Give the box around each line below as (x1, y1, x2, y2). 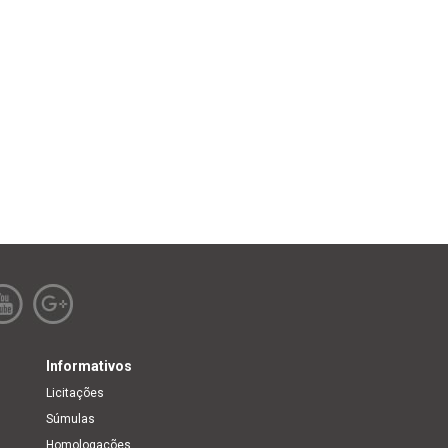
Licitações (46, 385, 104, 400)
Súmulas (46, 411, 95, 426)
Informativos (46, 357, 132, 374)
